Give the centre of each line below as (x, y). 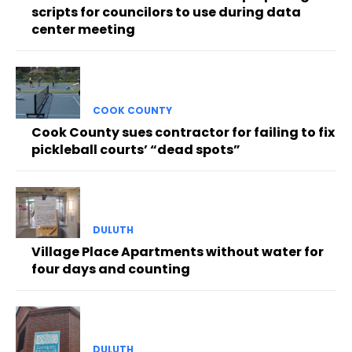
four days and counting (111, 269)
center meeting (83, 30)
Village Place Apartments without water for (178, 251)
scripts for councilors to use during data (166, 13)
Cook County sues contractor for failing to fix (183, 132)
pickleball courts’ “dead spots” (136, 149)
